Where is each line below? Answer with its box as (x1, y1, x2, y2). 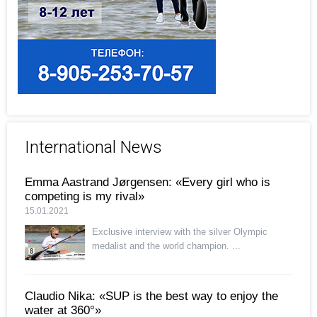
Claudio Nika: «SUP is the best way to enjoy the (25, 289, 278, 303)
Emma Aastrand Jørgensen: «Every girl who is (25, 175, 270, 189)
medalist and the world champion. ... (92, 240, 241, 251)
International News (25, 137, 162, 157)
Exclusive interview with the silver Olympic (92, 226, 267, 237)
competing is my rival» (25, 189, 144, 203)
